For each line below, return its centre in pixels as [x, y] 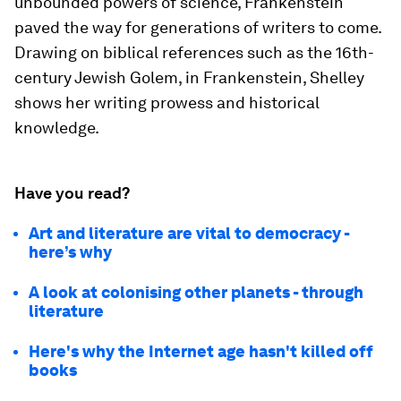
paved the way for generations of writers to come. [198, 27]
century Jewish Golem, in [109, 77]
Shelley [337, 77]
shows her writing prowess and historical [167, 102]
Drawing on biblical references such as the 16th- [194, 52]
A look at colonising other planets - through [196, 292]
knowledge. [57, 128]
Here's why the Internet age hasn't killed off [201, 351]
